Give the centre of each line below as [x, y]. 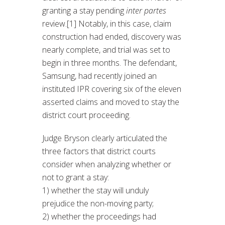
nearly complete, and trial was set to [106, 49]
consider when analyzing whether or [107, 164]
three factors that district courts [99, 151]
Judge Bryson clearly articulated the [105, 138]
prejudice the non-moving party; [98, 203]
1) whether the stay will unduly [95, 190]
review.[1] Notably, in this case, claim [107, 23]
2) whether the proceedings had [99, 216]
